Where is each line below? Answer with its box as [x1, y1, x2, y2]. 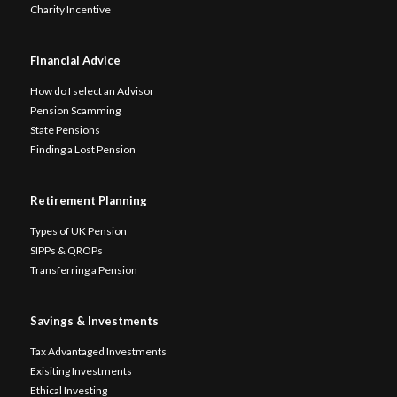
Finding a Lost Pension [29, 142, 136, 156]
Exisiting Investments [29, 363, 132, 378]
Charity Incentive [29, 2, 111, 16]
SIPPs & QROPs [29, 243, 103, 257]
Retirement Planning [29, 192, 147, 207]
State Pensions [29, 122, 100, 136]
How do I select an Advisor [29, 83, 154, 97]
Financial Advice [29, 52, 121, 67]
